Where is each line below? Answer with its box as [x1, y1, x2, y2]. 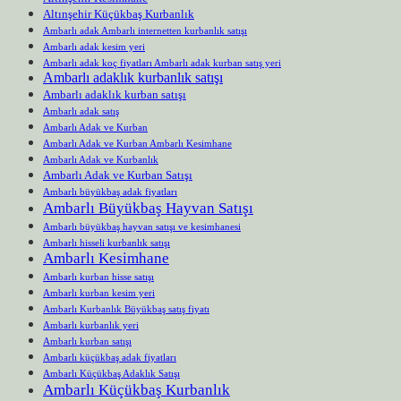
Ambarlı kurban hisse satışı [43, 270, 154, 282]
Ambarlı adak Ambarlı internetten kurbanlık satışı [43, 24, 247, 36]
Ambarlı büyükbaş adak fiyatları [43, 185, 177, 197]
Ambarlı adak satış [43, 105, 119, 116]
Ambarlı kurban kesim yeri [43, 286, 155, 298]
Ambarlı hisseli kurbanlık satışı [43, 236, 170, 248]
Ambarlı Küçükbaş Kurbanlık [43, 380, 230, 398]
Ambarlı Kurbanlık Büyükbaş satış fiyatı [43, 303, 209, 314]
